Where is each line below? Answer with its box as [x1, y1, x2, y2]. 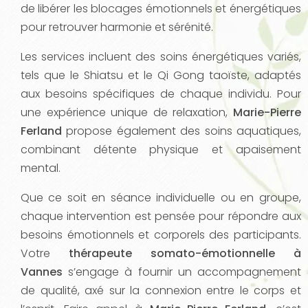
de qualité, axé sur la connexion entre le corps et [21, 283, 301, 298]
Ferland [21, 123, 62, 139]
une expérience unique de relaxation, [21, 104, 233, 120]
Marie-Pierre [232, 104, 301, 120]
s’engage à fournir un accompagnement [63, 264, 301, 280]
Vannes [21, 264, 63, 280]
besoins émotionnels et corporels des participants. [21, 227, 301, 243]
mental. [21, 160, 60, 176]
